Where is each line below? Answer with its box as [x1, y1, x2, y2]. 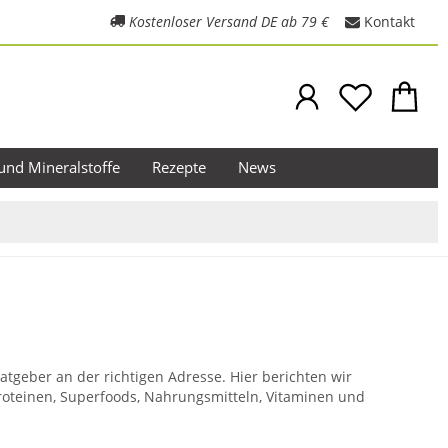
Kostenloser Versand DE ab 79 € [129, 12, 329, 31]
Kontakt [364, 12, 415, 31]
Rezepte [151, 157, 206, 178]
